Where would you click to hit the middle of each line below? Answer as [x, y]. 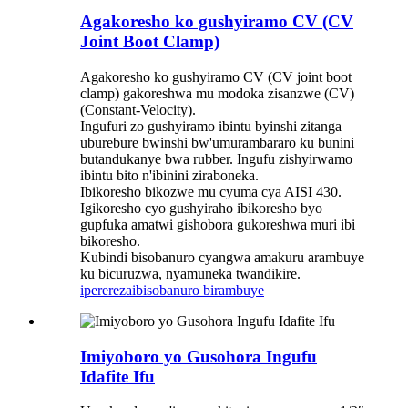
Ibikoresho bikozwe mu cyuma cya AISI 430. [211, 191]
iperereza [106, 290]
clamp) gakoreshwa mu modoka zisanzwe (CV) [217, 93]
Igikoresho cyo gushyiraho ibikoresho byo [201, 208]
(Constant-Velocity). [138, 109]
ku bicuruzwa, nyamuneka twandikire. [190, 273]
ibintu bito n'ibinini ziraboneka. [169, 175]
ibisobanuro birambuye [198, 290]
